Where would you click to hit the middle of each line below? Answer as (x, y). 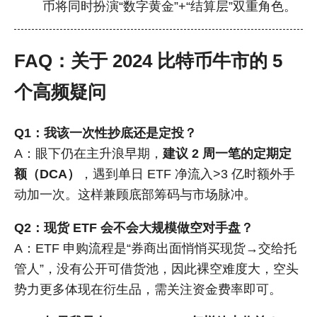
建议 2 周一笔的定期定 (227, 153)
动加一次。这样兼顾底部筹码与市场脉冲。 (135, 194)
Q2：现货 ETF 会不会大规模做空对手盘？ (134, 227)
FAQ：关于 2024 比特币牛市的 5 (148, 61)
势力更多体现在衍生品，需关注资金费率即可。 (148, 289)
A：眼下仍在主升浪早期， (88, 153)
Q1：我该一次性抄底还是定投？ (105, 133)
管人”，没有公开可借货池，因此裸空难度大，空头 (156, 269)
